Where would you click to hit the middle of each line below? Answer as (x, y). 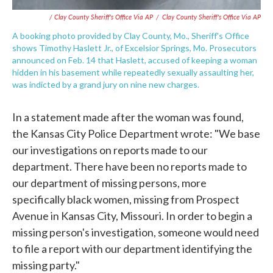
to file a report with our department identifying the (132, 249)
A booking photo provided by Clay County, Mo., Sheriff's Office (131, 36)
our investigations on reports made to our (110, 150)
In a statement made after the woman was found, (128, 117)
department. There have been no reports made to (129, 167)
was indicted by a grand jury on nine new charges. (106, 85)
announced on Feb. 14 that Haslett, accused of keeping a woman (135, 60)
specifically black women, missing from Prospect (126, 200)
